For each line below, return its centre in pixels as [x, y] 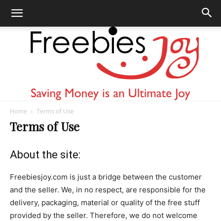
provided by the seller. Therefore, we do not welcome [104, 215]
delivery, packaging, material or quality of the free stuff [105, 203]
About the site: [45, 155]
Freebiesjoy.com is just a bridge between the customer [106, 177]
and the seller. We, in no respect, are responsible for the [108, 190]
